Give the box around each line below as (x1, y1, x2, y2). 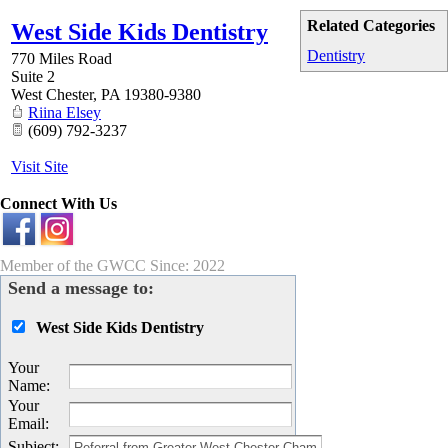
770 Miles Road (11, 50, 112, 68)
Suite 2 (11, 68, 55, 86)
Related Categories (307, 17, 436, 35)
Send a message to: (8, 278, 154, 299)
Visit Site (11, 158, 68, 176)
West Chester (11, 86, 93, 104)
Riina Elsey (28, 104, 101, 122)
